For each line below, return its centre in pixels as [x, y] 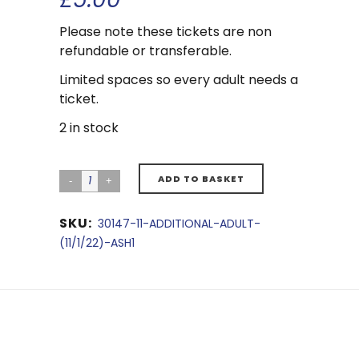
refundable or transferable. [145, 51]
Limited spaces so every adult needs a [179, 80]
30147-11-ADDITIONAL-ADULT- [179, 224]
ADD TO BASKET [201, 179]
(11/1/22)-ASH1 [97, 243]
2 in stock [89, 128]
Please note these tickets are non [165, 32]
